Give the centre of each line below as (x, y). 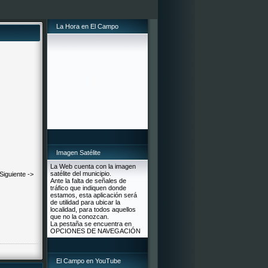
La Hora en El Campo (87, 26)
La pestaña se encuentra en (91, 224)
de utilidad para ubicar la (85, 202)
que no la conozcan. (80, 217)
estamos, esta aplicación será (94, 195)
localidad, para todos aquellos (93, 209)
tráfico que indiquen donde (88, 188)
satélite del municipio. (81, 173)
